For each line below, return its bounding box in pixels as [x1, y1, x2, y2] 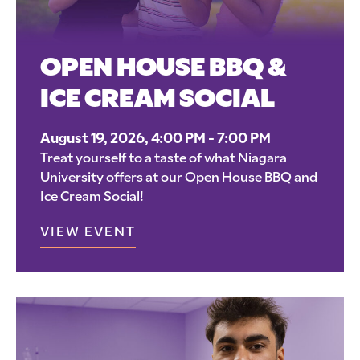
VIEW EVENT [40, 226, 136, 239]
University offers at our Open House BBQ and [40, 171, 317, 185]
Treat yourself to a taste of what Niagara [40, 152, 287, 166]
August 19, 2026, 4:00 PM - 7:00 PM [40, 132, 271, 146]
